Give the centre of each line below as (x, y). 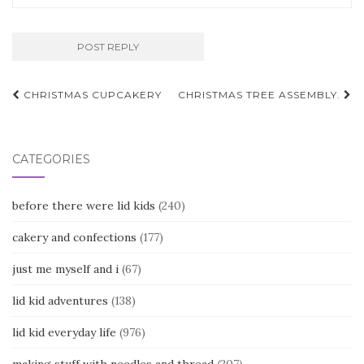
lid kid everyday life (64, 333)
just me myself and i (65, 269)
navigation (72, 121)
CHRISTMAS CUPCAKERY (91, 95)
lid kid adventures (60, 301)
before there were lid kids (84, 206)
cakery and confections (74, 238)
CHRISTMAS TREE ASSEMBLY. (261, 95)
